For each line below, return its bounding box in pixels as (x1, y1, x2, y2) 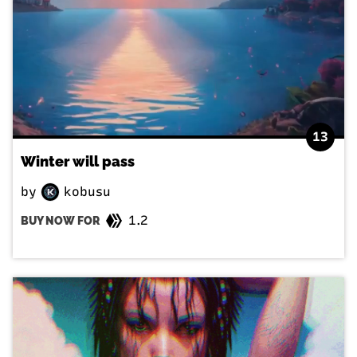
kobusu (60, 183, 111, 199)
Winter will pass (21, 152, 135, 170)
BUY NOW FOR (21, 214, 100, 228)
